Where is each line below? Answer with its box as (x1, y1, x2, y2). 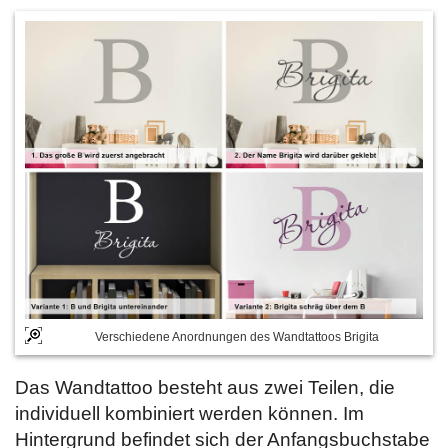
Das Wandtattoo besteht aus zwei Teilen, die (15, 377, 395, 398)
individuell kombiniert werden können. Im (15, 403, 364, 424)
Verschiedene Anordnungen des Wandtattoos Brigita (94, 330, 379, 344)
